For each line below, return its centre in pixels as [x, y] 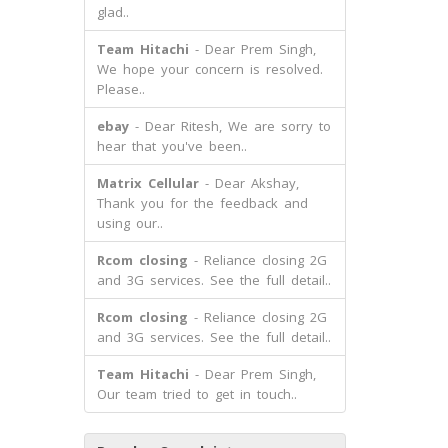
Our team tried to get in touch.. [196, 394]
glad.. [112, 12]
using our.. [129, 223]
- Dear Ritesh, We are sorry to [229, 126]
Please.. [120, 89]
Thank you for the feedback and [202, 203]
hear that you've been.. [171, 146]
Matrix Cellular [147, 183]
